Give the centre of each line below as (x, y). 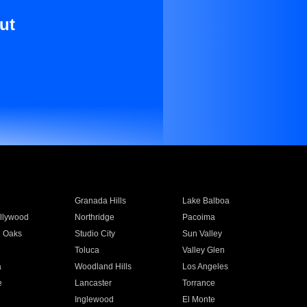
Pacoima (199, 217)
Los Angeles (206, 267)
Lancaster (93, 283)
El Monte (199, 299)
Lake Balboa (206, 201)
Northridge (94, 217)
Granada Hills (100, 201)
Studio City (95, 234)
